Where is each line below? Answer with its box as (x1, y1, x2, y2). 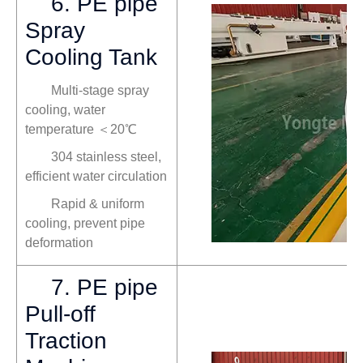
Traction (25, 328, 107, 354)
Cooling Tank (25, 45, 157, 70)
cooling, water (25, 103, 105, 117)
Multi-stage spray (51, 83, 149, 98)
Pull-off (25, 301, 96, 327)
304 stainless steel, (51, 150, 161, 164)
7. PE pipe (51, 275, 158, 301)
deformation (25, 236, 93, 250)
